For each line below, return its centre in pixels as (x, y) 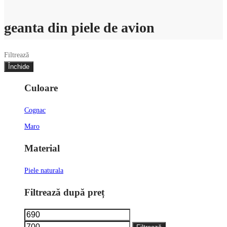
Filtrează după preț (64, 192)
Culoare (41, 88)
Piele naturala (44, 170)
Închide (19, 66)
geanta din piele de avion (79, 27)
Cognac (35, 110)
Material (42, 148)
